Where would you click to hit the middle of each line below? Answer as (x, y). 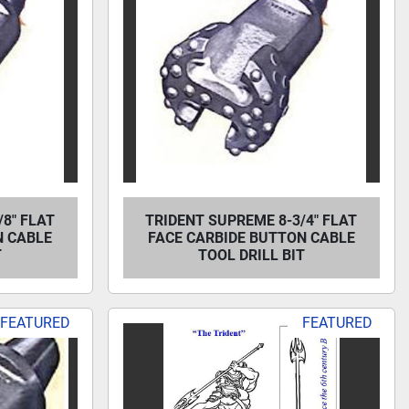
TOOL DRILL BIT (251, 255)
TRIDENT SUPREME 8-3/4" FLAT (252, 220)
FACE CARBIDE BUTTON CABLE (251, 238)
